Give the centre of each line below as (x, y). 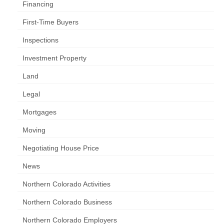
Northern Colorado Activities (66, 184)
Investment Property (54, 58)
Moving (34, 130)
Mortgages (39, 112)
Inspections (40, 40)
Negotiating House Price (61, 148)
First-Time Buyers (50, 22)
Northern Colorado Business (67, 202)
